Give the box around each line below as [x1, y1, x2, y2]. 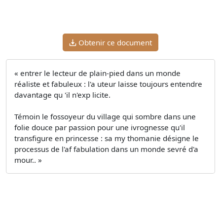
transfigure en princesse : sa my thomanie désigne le [14, 133, 199, 144]
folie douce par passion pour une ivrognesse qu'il [14, 122, 185, 133]
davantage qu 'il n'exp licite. [14, 90, 110, 100]
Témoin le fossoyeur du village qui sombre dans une [14, 111, 196, 122]
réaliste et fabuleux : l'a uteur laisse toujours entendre [14, 79, 202, 89]
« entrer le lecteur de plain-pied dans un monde [14, 68, 181, 78]
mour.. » [14, 155, 42, 165]
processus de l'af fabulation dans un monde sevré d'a [14, 144, 198, 154]
